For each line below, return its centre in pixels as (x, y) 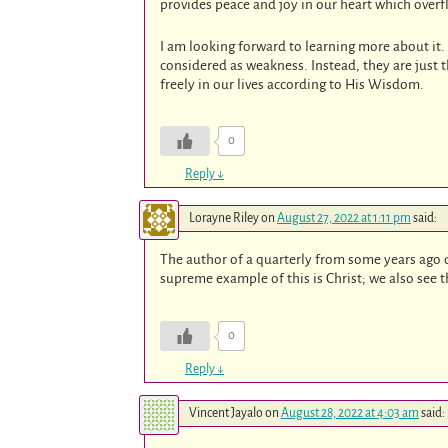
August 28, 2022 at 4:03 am (350, 413)
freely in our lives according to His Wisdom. (292, 84)
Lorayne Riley (224, 218)
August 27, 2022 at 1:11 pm (344, 218)
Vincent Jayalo (226, 413)
